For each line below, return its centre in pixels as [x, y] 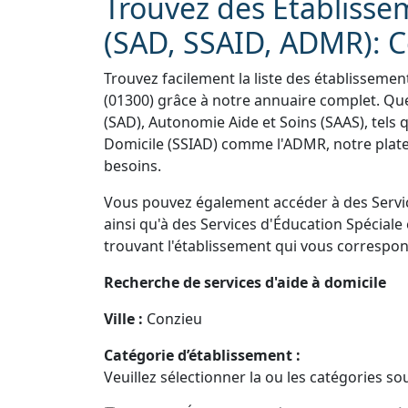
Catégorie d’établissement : [202, 355]
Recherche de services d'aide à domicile [245, 282]
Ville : [125, 319]
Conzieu [174, 319]
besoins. [133, 166]
